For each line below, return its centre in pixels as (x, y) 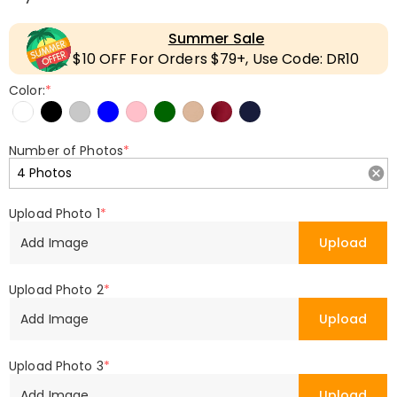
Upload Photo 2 (56, 290)
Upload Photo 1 (54, 214)
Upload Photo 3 (56, 366)
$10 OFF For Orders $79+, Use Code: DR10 (216, 59)
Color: (27, 90)
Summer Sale (216, 39)
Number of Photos (66, 151)
